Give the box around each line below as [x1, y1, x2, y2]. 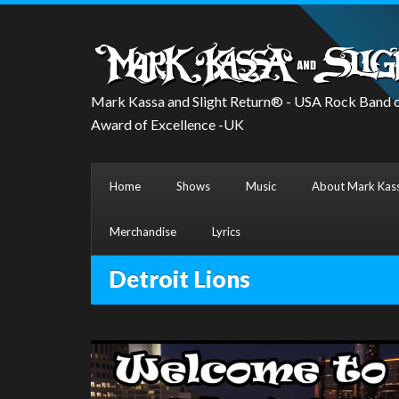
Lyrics [212, 224, 240, 239]
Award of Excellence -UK [91, 115, 244, 133]
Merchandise [110, 224, 176, 239]
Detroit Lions [109, 264, 250, 293]
